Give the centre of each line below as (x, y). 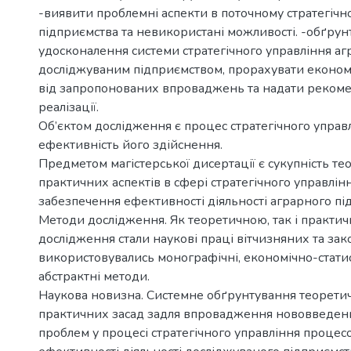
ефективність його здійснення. (130, 145)
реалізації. (69, 107)
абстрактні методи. (94, 277)
